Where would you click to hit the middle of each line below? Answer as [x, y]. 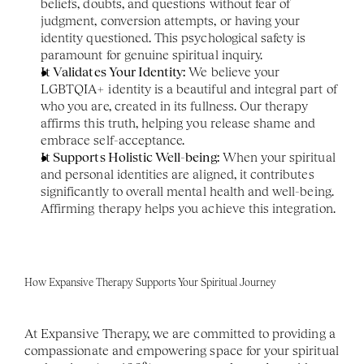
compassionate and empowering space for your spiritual [182, 351]
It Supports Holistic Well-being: [130, 157]
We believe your [233, 72]
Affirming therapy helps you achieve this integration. [188, 208]
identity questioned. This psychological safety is [173, 38]
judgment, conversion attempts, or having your [171, 21]
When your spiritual [277, 157]
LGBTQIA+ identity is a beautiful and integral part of [189, 89]
